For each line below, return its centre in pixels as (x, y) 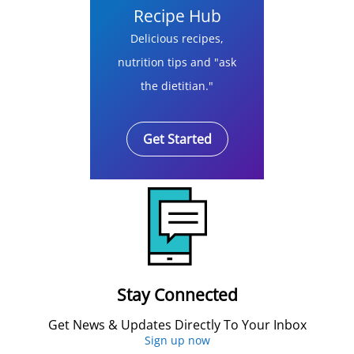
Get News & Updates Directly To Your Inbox (177, 325)
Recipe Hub (177, 16)
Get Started (177, 139)
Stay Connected (177, 295)
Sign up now (177, 341)
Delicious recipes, (177, 39)
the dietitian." (177, 86)
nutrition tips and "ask (177, 62)
